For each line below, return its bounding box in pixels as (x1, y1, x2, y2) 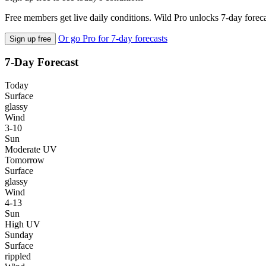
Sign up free (9, 34, 51, 43)
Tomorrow (5, 155, 45, 166)
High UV (5, 219, 40, 230)
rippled (5, 251, 31, 262)
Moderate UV (5, 144, 57, 155)
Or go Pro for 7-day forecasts (58, 33, 167, 43)
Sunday (5, 230, 33, 240)
